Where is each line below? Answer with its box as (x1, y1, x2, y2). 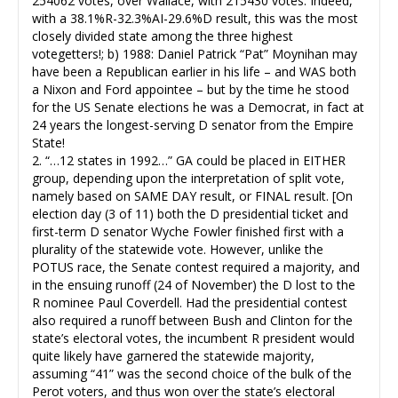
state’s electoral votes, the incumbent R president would (32, 329, 354, 346)
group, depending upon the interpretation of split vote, (32, 169, 345, 187)
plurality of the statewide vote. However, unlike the (32, 240, 323, 258)
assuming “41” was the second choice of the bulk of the (32, 364, 352, 382)
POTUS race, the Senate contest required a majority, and (32, 258, 360, 275)
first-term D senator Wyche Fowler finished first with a (32, 222, 344, 240)
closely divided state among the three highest (32, 27, 293, 44)
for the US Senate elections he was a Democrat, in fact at (32, 98, 364, 115)
